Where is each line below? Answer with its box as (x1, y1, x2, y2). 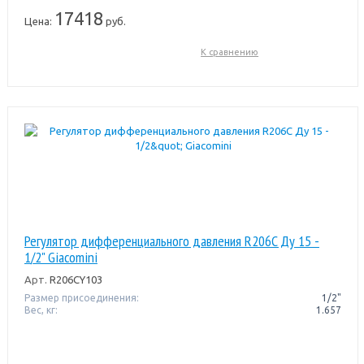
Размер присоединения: (24, 292, 139, 303)
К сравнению (201, 46, 259, 57)
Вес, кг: (24, 304, 58, 315)
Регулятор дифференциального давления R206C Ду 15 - (24, 231, 319, 250)
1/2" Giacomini (24, 247, 97, 266)
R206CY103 (46, 273, 102, 285)
